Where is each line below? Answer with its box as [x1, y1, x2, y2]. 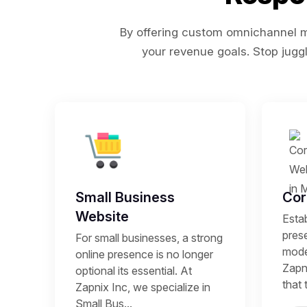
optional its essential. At [75, 264, 192, 278]
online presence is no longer [75, 247, 213, 261]
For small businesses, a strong [75, 231, 223, 245]
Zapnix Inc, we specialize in [75, 280, 210, 294]
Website [75, 208, 129, 225]
